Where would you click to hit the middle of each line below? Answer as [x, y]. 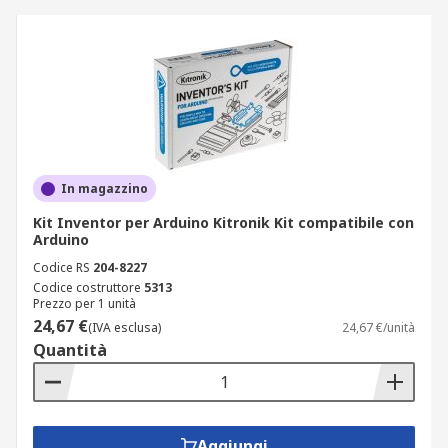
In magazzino [104, 188]
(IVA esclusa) [124, 327]
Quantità [70, 350]
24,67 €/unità [378, 327]
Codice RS [61, 267]
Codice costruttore [87, 287]
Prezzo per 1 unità [84, 303]
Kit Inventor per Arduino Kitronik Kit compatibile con [223, 222]
